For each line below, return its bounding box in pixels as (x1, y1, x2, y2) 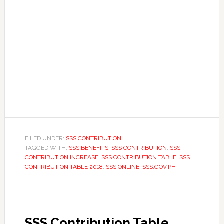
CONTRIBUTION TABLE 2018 (24, 163, 103, 170)
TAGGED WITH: (24, 144, 69, 151)
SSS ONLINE (105, 163, 139, 170)
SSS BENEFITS (68, 144, 108, 151)
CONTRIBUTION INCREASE (24, 153, 98, 161)
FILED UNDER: (24, 134, 66, 142)
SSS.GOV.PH (142, 163, 176, 170)
